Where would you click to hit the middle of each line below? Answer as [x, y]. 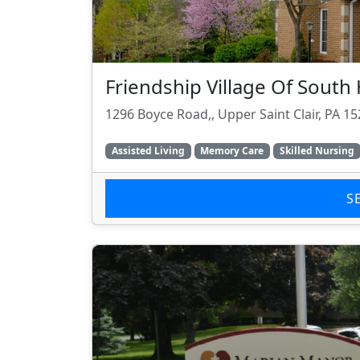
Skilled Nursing [317, 151]
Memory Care [232, 151]
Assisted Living [148, 151]
